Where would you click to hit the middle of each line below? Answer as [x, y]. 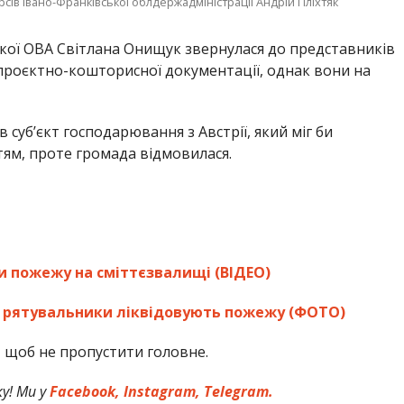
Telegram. [237, 391]
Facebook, [85, 391]
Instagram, [161, 391]
